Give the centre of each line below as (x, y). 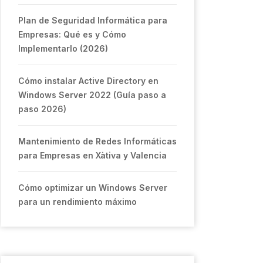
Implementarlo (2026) (63, 48)
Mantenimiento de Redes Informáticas (97, 141)
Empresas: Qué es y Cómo (72, 34)
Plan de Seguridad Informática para (93, 20)
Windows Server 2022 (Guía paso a (92, 95)
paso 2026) (42, 109)
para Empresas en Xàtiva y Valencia (92, 155)
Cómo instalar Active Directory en (88, 81)
